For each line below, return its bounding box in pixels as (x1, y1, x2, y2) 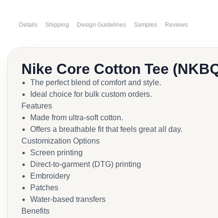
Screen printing (30, 148, 83, 157)
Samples (134, 21, 157, 28)
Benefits (21, 207, 50, 215)
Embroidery (30, 172, 70, 180)
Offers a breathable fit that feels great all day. (30, 125, 182, 133)
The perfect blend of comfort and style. (30, 78, 161, 87)
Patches (30, 183, 58, 192)
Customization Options (21, 137, 100, 145)
